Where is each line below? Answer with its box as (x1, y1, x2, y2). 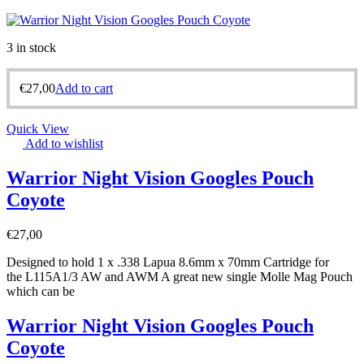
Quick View (6, 122, 69, 136)
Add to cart (55, 81, 113, 96)
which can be (6, 284, 75, 299)
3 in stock (6, 41, 56, 55)
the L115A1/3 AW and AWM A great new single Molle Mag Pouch (6, 270, 353, 284)
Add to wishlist (25, 136, 103, 151)
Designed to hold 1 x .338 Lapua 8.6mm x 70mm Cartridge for (6, 255, 329, 270)
